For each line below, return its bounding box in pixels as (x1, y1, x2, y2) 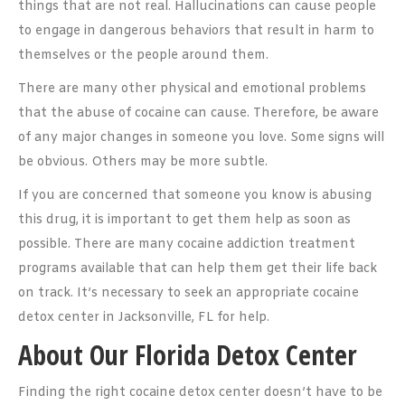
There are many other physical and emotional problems (18, 80, 366, 98)
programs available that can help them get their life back (18, 260, 377, 278)
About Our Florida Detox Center (18, 336, 357, 373)
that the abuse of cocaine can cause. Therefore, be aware (18, 105, 379, 122)
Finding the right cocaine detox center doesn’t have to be (18, 384, 382, 401)
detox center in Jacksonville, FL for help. (18, 309, 269, 326)
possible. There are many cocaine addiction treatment (18, 236, 355, 253)
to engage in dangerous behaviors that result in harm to (18, 23, 374, 40)
